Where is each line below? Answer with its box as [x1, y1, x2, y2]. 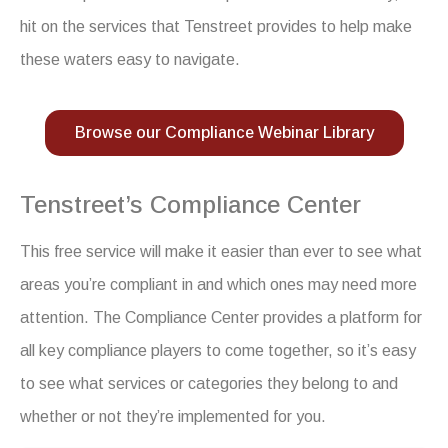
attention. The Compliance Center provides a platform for [20, 308, 422, 326]
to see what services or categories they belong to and [20, 374, 398, 392]
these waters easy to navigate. [20, 50, 240, 68]
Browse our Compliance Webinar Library [74, 124, 374, 142]
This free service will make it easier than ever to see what [20, 242, 422, 260]
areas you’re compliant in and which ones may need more [20, 275, 417, 293]
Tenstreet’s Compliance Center [20, 190, 361, 218]
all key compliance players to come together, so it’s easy [20, 341, 416, 359]
